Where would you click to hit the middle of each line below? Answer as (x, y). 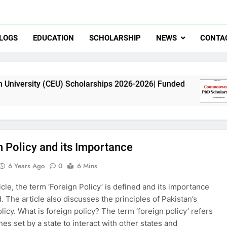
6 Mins (87, 166)
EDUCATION (54, 38)
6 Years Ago (27, 166)
